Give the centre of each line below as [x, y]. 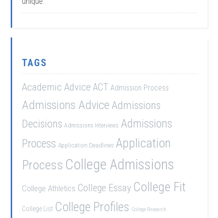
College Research [149, 209]
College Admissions [120, 164]
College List [38, 209]
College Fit [160, 187]
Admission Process [140, 88]
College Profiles [92, 207]
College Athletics [49, 188]
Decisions [42, 124]
